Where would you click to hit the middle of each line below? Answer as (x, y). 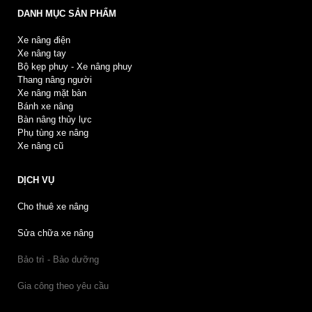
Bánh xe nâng (45, 106)
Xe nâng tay (42, 53)
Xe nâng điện (44, 40)
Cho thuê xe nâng (53, 206)
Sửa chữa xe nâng (55, 233)
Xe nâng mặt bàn (52, 93)
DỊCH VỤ (36, 180)
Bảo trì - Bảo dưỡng (58, 259)
